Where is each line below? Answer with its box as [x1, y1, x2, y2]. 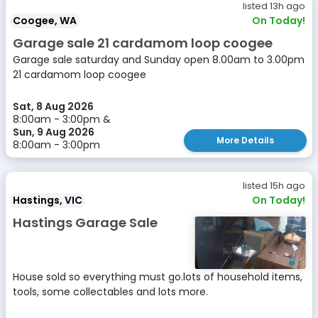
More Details [216, 134, 275, 146]
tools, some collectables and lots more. [13, 285, 208, 299]
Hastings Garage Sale [13, 214, 158, 231]
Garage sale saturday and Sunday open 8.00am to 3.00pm [13, 53, 305, 67]
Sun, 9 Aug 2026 [13, 125, 94, 139]
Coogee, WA [13, 13, 77, 28]
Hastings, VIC [13, 193, 82, 207]
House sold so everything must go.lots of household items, [13, 270, 302, 284]
